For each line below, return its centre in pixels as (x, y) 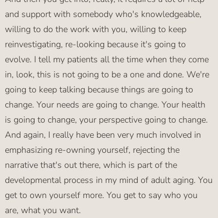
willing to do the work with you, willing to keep (96, 29)
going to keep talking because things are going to (99, 90)
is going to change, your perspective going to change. (106, 120)
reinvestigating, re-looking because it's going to (95, 45)
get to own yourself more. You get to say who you (101, 195)
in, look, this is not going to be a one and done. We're (107, 75)
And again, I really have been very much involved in (103, 135)
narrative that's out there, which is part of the (91, 165)
